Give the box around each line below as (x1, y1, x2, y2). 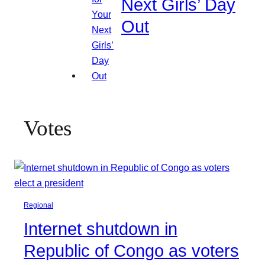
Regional (24, 201, 53, 210)
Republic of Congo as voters (24, 241, 239, 261)
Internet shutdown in (24, 219, 177, 239)
